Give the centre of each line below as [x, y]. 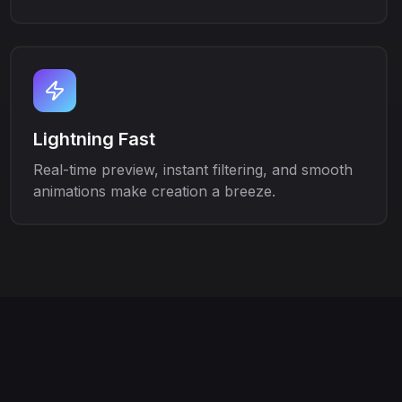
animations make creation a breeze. [154, 191]
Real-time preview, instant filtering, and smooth [192, 170]
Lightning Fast [94, 139]
